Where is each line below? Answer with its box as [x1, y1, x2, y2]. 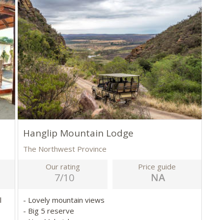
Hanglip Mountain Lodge [23, 127, 134, 140]
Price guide [138, 162, 176, 172]
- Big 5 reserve [23, 206, 77, 216]
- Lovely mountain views [23, 195, 107, 205]
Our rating [46, 162, 81, 172]
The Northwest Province [23, 144, 107, 154]
